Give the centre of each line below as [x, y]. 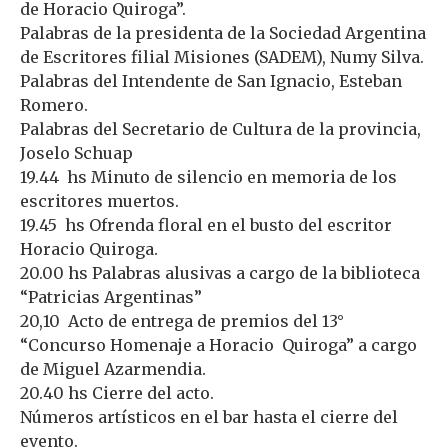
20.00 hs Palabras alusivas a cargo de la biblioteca [220, 272]
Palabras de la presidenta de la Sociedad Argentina [223, 32]
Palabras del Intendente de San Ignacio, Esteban [211, 80]
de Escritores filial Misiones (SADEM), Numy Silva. [222, 56]
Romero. [54, 104]
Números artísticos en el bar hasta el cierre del [209, 416]
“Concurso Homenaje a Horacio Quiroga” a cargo [218, 344]
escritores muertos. [99, 200]
